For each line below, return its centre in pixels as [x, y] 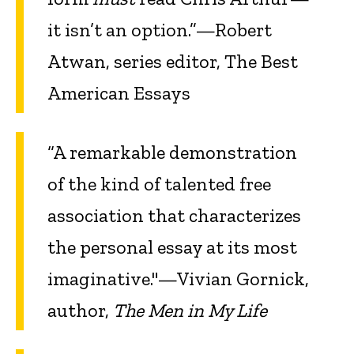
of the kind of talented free [159, 183]
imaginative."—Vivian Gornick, [178, 278]
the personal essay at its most [172, 247]
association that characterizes [174, 215]
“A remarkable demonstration [172, 152]
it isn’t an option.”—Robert [160, 30]
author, [80, 310]
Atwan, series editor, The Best [173, 62]
